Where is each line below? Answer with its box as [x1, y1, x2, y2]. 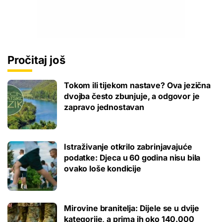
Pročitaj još [7, 54, 65, 67]
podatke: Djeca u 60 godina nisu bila [64, 153, 201, 163]
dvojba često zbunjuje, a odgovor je [64, 91, 200, 102]
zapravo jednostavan [64, 102, 144, 112]
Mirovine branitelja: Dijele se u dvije [64, 203, 199, 214]
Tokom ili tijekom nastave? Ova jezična [64, 80, 211, 91]
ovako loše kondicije [64, 164, 141, 174]
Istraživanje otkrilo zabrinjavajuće [64, 142, 192, 152]
